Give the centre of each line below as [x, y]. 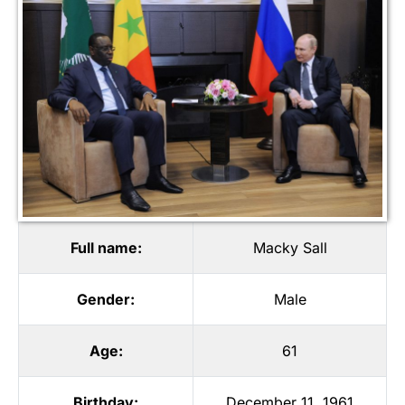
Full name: [106, 247]
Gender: [106, 299]
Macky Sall [290, 247]
